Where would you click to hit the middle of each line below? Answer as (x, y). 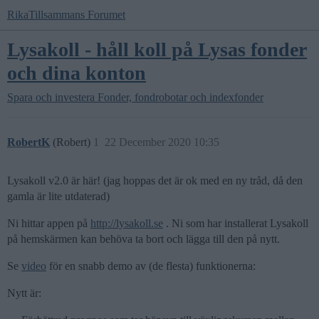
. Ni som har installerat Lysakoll (236, 223)
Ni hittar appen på (49, 223)
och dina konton (77, 73)
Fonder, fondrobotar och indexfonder (181, 97)
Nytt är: (24, 293)
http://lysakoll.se (127, 223)
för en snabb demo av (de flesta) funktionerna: (151, 266)
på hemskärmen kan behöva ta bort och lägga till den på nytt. (143, 239)
